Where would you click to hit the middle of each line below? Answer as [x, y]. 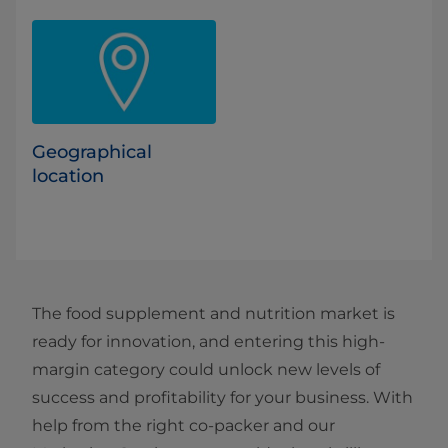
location [68, 175]
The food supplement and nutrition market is [213, 313]
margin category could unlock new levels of [206, 369]
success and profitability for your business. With [222, 397]
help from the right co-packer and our [183, 425]
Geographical [92, 151]
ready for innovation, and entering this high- [208, 341]
